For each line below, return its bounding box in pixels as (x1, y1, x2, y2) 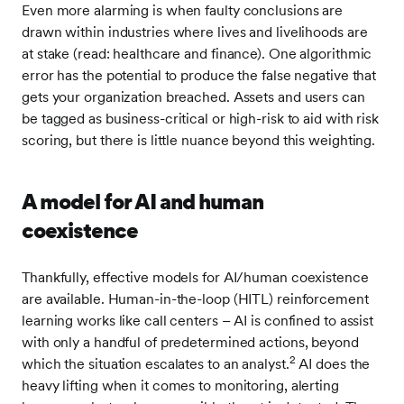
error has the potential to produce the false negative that (22, 67, 377, 84)
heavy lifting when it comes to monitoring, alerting (22, 377, 339, 394)
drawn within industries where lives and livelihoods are (22, 23, 368, 41)
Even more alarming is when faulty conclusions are (22, 2, 344, 19)
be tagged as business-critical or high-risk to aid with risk (22, 110, 379, 127)
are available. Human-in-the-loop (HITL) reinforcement (22, 290, 369, 308)
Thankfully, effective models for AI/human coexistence (22, 269, 369, 286)
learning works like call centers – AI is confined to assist (22, 312, 374, 329)
